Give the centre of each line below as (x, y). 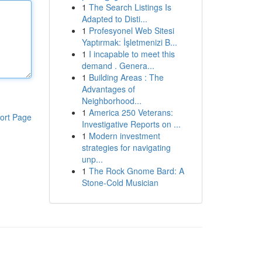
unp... (92, 159)
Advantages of (108, 89)
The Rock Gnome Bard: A (136, 171)
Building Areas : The (126, 77)
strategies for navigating (126, 147)
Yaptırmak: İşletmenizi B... (129, 42)
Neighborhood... (111, 101)
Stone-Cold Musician (120, 182)
